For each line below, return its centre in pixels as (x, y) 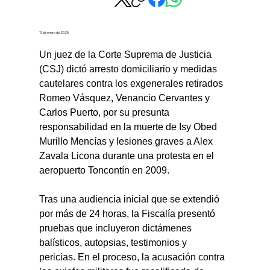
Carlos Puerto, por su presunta (106, 113)
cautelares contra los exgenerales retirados (133, 84)
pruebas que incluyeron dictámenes (117, 228)
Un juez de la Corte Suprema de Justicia (127, 55)
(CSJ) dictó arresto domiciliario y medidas (130, 69)
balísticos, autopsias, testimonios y (115, 243)
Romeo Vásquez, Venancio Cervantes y (126, 98)
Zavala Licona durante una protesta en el (128, 156)
